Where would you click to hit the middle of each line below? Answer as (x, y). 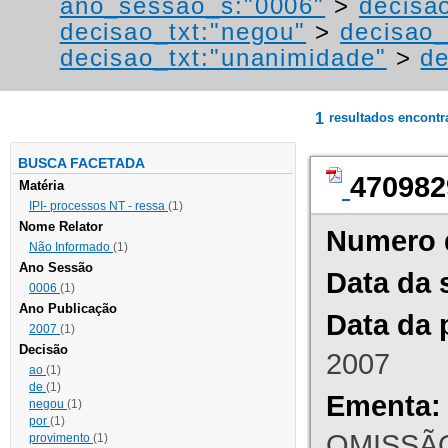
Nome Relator (61, 227)
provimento (61, 438)
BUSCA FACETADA (81, 163)
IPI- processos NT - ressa (98, 206)
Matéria (41, 186)
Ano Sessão (56, 268)
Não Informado (71, 247)
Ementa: (383, 406)
